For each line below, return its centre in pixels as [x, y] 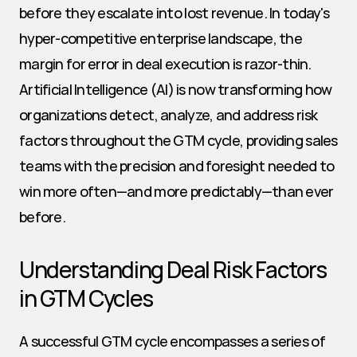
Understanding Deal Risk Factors [173, 269]
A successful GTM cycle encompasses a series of [172, 341]
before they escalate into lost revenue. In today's [174, 13]
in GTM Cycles [86, 298]
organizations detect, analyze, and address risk [169, 115]
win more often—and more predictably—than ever [177, 191]
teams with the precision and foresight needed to [177, 166]
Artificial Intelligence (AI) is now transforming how [176, 89]
